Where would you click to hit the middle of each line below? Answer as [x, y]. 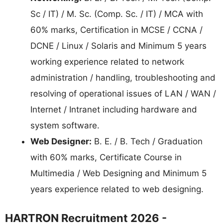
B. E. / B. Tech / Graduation [147, 142]
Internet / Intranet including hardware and [114, 110]
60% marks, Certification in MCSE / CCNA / [116, 30]
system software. [65, 126]
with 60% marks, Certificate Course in [106, 158]
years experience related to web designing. [117, 189]
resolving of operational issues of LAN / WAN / [123, 94]
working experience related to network [107, 62]
